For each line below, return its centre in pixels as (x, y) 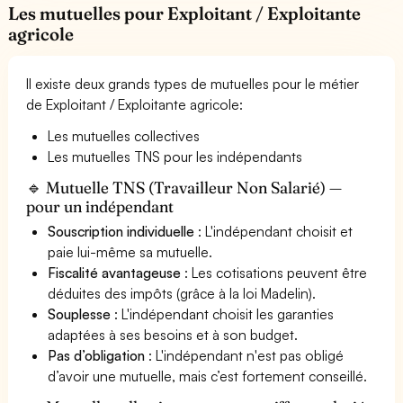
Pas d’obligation (97, 355)
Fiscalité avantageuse (115, 272)
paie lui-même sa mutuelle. (130, 251)
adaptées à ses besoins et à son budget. (173, 334)
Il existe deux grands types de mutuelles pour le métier (193, 83)
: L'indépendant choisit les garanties (223, 313)
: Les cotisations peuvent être (274, 272)
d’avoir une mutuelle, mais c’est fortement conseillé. (208, 376)
